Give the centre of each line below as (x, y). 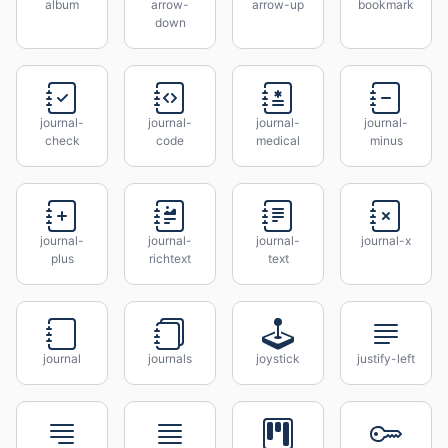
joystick (278, 358)
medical (278, 140)
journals (170, 358)
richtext (170, 258)
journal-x (386, 240)
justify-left (386, 358)
